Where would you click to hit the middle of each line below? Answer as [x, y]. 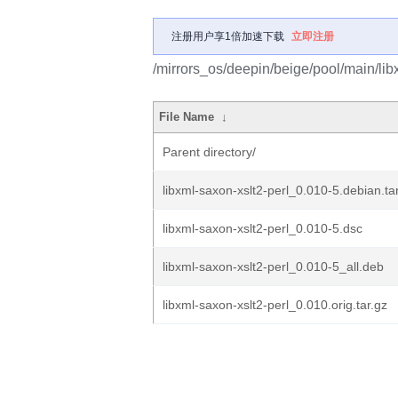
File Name [187, 117]
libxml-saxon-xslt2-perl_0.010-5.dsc [263, 228]
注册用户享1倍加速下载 [228, 36]
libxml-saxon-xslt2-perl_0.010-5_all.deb [273, 267]
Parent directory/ [209, 152]
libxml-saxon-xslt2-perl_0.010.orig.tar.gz [275, 305]
